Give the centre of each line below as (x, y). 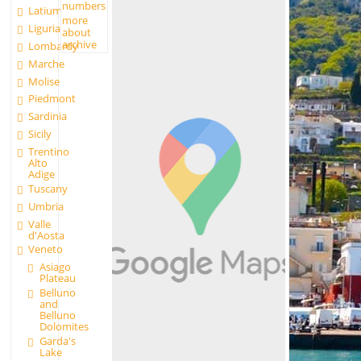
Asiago (55, 267)
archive (79, 45)
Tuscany (48, 188)
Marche (47, 63)
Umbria (46, 206)
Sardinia (48, 116)
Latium (46, 11)
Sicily (40, 134)
